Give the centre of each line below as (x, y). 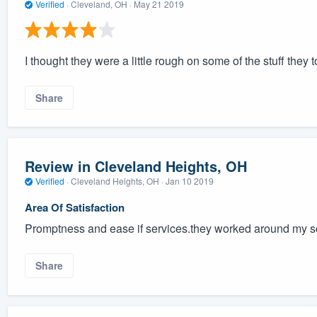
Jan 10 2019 (189, 180)
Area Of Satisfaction (74, 208)
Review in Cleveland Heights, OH (136, 166)
